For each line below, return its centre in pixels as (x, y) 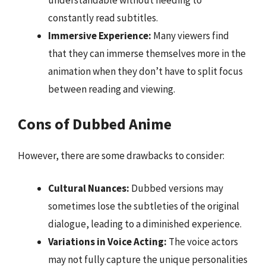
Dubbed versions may (176, 188)
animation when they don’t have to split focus (145, 71)
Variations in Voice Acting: (107, 242)
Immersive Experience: (100, 36)
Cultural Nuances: (89, 188)
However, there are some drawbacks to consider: (121, 155)
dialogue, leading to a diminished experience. (145, 224)
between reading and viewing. (112, 89)
